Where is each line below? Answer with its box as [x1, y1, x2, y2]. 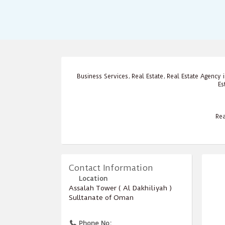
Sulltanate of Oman [69, 193, 134, 201]
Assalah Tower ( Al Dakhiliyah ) [69, 183, 172, 192]
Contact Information [69, 162, 153, 173]
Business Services [76, 72, 128, 80]
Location [77, 174, 107, 182]
